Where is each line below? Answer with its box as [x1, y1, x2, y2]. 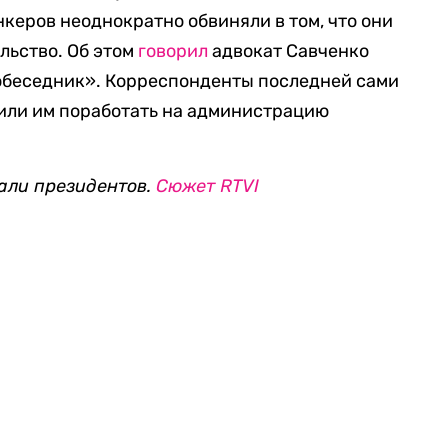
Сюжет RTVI [156, 175, 260, 197]
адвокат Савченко [208, 40, 370, 62]
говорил [138, 40, 209, 62]
